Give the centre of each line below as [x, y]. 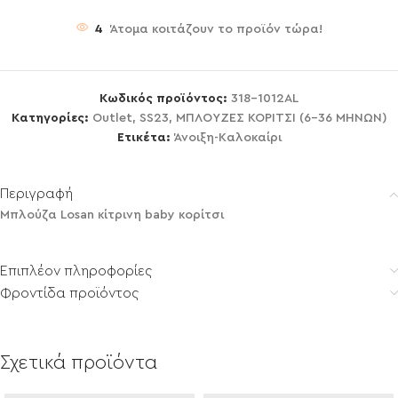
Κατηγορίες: [50, 118]
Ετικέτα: [143, 138]
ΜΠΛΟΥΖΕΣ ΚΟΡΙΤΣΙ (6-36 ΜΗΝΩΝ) [281, 118]
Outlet [112, 118]
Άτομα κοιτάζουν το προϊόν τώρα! [216, 29]
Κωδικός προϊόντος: [165, 99]
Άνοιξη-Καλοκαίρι [227, 138]
